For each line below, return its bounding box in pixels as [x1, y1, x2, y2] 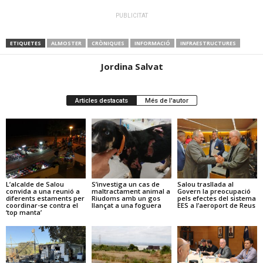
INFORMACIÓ [134, 39, 170, 47]
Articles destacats [75, 96, 128, 104]
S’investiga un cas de [91, 179, 160, 188]
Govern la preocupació [177, 186, 251, 195]
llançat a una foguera [91, 200, 161, 210]
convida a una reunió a [6, 186, 80, 195]
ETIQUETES [10, 39, 41, 47]
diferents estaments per [6, 193, 85, 203]
